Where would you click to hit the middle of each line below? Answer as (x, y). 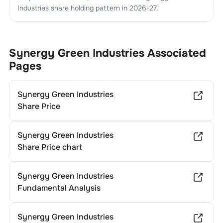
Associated (175, 53)
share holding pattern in (89, 8)
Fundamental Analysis (59, 188)
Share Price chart (50, 147)
